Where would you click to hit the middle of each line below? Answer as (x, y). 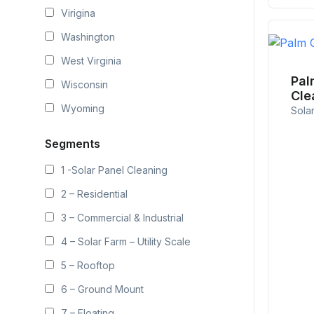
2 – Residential (94, 194)
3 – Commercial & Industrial (122, 218)
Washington (88, 37)
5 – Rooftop (88, 265)
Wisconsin (84, 84)
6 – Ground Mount (102, 289)
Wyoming (83, 108)
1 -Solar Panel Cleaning (114, 170)
